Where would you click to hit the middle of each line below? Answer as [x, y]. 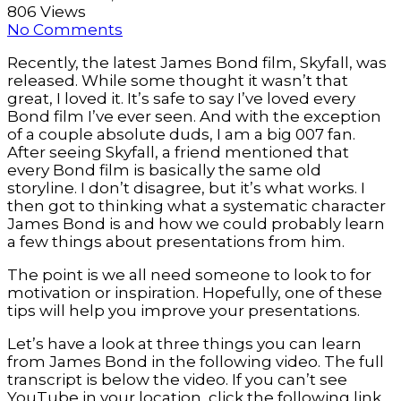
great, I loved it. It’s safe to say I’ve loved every [181, 99]
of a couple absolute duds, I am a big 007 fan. [181, 135]
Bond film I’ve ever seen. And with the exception [194, 117]
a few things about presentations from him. [176, 242]
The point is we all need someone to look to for [189, 275]
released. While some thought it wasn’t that [178, 81]
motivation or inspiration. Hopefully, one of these [195, 293]
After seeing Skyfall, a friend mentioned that [178, 153]
